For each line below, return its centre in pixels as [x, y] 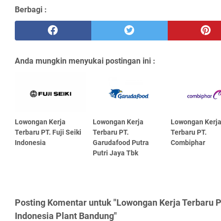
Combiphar [188, 143]
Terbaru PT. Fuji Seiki [48, 132]
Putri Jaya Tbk [115, 153]
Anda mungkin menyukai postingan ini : [85, 61]
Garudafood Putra [121, 143]
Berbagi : [31, 9]
